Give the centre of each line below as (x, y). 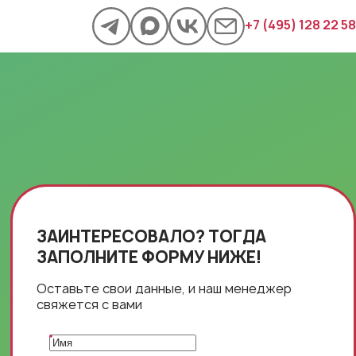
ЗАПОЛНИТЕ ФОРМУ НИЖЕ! (150, 257)
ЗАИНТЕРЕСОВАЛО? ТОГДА (152, 236)
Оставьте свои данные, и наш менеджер (164, 288)
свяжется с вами (90, 304)
